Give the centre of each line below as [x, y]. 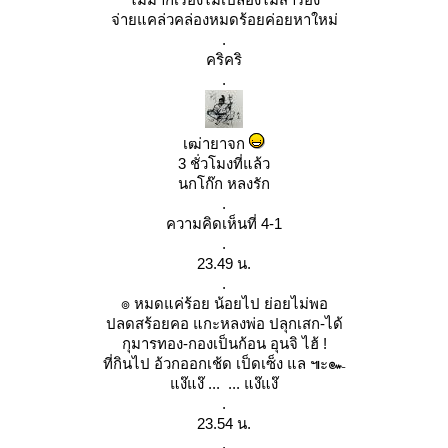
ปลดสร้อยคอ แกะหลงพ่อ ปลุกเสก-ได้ [224, 323]
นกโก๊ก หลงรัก [224, 183]
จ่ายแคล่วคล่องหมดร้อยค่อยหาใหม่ [224, 19]
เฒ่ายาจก [216, 143]
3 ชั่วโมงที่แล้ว [224, 163]
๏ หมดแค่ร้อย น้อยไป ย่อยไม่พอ [224, 303]
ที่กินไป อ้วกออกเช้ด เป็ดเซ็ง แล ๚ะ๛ [224, 363]
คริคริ [224, 59]
